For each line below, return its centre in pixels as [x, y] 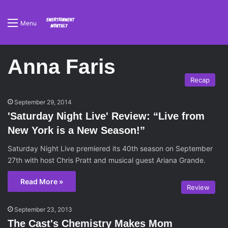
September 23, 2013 [43, 209]
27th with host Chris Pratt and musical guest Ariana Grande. [107, 160]
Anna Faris [62, 67]
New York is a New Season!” [76, 130]
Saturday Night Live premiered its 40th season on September [110, 148]
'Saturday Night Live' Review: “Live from [106, 116]
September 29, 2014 [43, 102]
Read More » [42, 181]
